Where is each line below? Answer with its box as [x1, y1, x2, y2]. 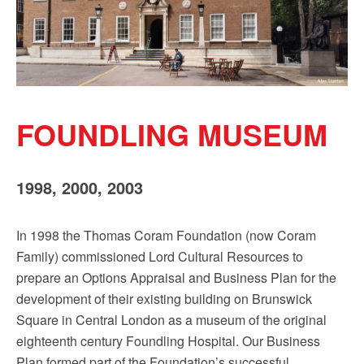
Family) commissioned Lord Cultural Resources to [16, 246, 303, 266]
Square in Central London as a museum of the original [16, 310, 327, 329]
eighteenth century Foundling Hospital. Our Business [16, 331, 320, 350]
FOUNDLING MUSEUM [16, 112, 327, 155]
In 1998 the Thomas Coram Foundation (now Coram [16, 225, 316, 245]
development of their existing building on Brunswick [16, 288, 312, 308]
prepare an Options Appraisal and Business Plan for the [16, 267, 336, 287]
